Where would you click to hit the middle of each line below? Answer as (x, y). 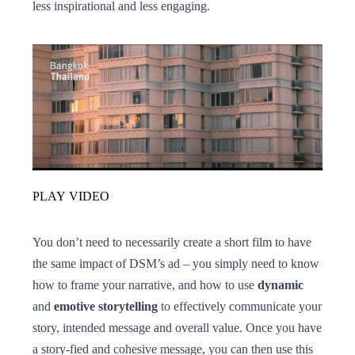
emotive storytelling (104, 306)
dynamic (281, 284)
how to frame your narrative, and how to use (145, 284)
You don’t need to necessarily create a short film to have (172, 242)
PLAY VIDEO (71, 196)
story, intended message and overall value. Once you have (177, 327)
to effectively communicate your (240, 306)
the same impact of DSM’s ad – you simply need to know (176, 263)
